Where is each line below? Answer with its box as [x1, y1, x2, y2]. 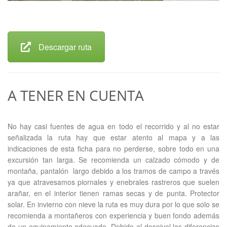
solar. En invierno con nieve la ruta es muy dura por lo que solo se [8, 199, 219, 209]
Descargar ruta [39, 41, 92, 53]
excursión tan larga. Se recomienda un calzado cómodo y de [8, 154, 219, 165]
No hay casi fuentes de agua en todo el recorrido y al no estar [8, 121, 219, 131]
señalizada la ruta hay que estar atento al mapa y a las [8, 132, 219, 142]
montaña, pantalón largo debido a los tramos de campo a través [8, 165, 219, 176]
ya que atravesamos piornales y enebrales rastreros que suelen [8, 176, 219, 187]
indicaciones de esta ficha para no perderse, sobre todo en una [8, 143, 219, 154]
